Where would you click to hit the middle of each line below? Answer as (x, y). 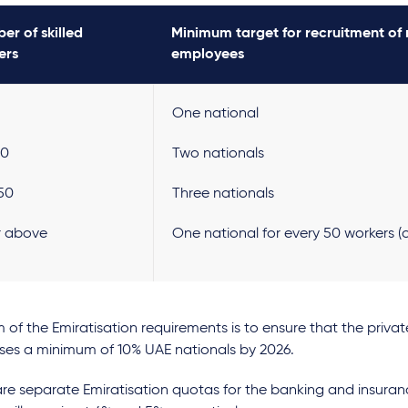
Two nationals (218, 154)
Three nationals (223, 194)
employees (208, 55)
